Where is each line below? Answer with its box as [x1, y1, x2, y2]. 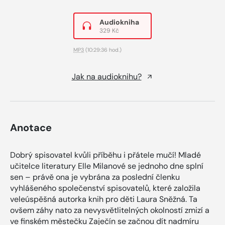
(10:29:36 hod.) [84, 46, 122, 53]
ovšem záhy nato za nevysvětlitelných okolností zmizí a [10, 204, 209, 215]
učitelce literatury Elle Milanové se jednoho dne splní [10, 160, 203, 171]
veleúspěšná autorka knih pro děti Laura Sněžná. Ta [10, 193, 197, 204]
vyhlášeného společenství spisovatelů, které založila [10, 182, 200, 193]
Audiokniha [99, 17, 139, 27]
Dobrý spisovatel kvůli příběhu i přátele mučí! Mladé [10, 149, 201, 160]
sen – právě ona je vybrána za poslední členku [10, 171, 180, 182]
